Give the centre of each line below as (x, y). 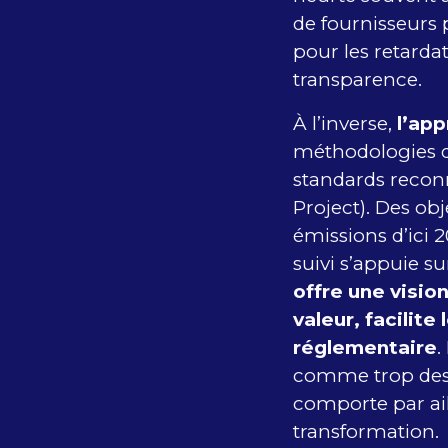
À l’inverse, (344, 123)
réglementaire (364, 347)
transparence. (357, 80)
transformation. (365, 431)
